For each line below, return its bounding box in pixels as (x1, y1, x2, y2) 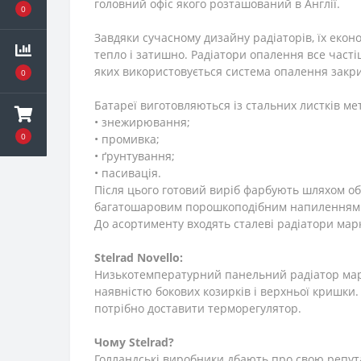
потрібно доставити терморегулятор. (94, 301, 301, 317)
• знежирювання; (94, 114, 190, 131)
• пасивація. (94, 165, 161, 181)
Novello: (137, 250, 183, 266)
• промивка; (94, 131, 160, 147)
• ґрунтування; (94, 148, 175, 164)
